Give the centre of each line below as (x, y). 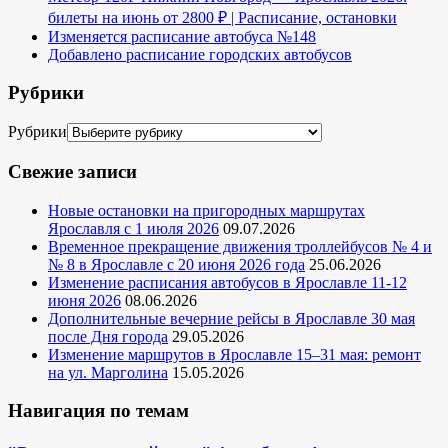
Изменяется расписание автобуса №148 (182, 36)
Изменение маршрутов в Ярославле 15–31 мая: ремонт (234, 354)
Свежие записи (72, 171)
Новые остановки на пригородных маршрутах (206, 210)
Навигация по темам (98, 411)
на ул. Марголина (108, 372)
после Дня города (108, 336)
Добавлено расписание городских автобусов (200, 54)
